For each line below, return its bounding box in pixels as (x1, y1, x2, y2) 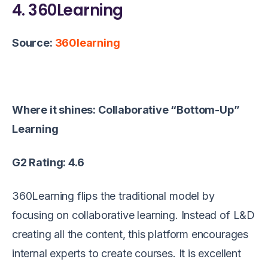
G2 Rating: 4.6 (12, 156, 84, 169)
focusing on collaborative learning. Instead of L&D (12, 208, 255, 221)
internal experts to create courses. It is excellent (12, 246, 241, 260)
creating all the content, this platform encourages (12, 227, 249, 240)
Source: (12, 36, 55, 49)
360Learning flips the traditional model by (12, 189, 215, 202)
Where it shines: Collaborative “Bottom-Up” (12, 103, 240, 116)
